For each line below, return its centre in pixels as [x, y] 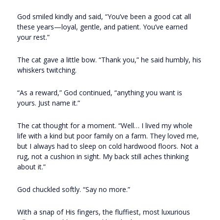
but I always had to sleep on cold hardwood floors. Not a [108, 146]
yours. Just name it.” [49, 103]
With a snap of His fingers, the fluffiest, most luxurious [104, 212]
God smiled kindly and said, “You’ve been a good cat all [104, 17]
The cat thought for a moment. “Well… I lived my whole [105, 126]
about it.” [31, 167]
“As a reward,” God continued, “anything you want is [100, 93]
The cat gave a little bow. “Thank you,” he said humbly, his [109, 60]
